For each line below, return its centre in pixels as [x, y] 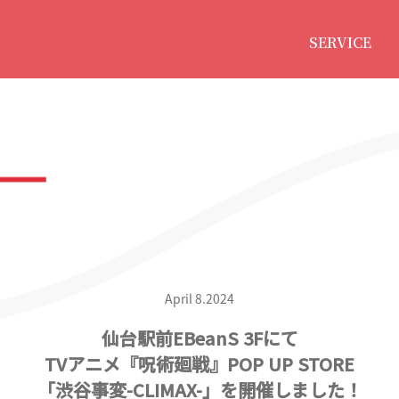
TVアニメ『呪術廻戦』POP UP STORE [199, 364]
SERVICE [340, 42]
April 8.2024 [199, 298]
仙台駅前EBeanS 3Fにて [199, 338]
